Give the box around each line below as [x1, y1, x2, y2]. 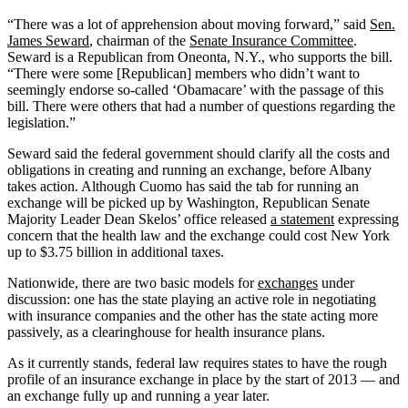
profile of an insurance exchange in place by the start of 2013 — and [7, 371, 400, 387]
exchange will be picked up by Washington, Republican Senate [7, 194, 370, 210]
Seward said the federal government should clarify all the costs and [7, 145, 390, 161]
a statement [270, 210, 334, 227]
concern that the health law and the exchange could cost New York [7, 227, 390, 243]
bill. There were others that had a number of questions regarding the [7, 97, 395, 114]
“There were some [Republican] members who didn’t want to [7, 65, 360, 81]
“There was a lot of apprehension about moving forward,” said [7, 15, 370, 32]
